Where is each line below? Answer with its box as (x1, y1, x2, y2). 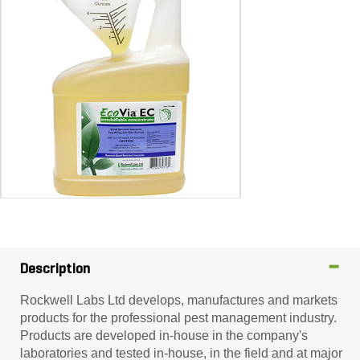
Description (20, 262, 91, 277)
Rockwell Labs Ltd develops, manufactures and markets (20, 293, 337, 307)
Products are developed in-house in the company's (20, 329, 308, 342)
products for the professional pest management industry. (20, 311, 337, 325)
